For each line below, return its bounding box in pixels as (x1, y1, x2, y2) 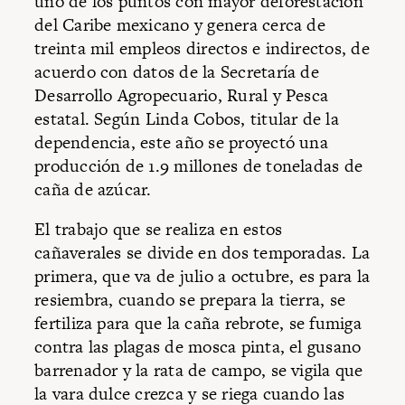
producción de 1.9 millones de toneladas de (34, 154, 363, 179)
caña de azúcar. (34, 177, 152, 202)
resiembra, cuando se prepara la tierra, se (34, 287, 346, 312)
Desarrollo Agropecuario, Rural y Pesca (34, 83, 329, 108)
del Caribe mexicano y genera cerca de (34, 13, 325, 38)
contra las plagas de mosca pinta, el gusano (34, 334, 362, 359)
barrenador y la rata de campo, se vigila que (34, 357, 363, 382)
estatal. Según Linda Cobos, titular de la (34, 107, 339, 132)
